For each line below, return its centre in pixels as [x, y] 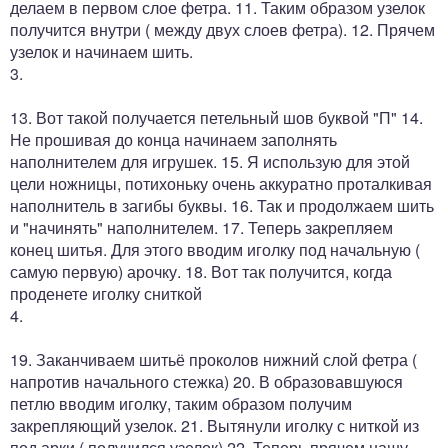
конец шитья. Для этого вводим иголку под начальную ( [215, 249]
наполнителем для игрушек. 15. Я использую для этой [210, 161]
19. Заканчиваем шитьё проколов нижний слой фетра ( [213, 359]
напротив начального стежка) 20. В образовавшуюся [206, 381]
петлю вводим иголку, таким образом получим [181, 403]
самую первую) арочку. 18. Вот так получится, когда [201, 271]
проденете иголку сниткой [106, 293]
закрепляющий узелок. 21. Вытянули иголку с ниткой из [214, 425]
